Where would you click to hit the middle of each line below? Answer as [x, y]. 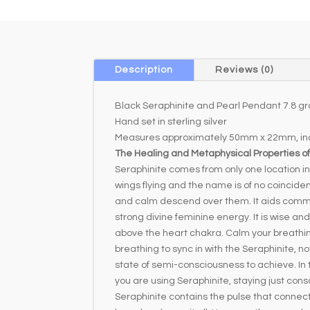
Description [144, 70]
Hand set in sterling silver [171, 121]
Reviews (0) [245, 70]
